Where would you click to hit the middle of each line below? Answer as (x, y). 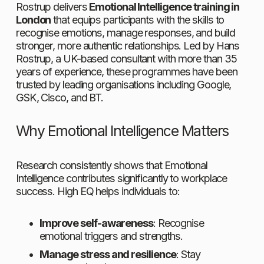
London (33, 19)
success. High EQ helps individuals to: (98, 191)
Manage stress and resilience (108, 254)
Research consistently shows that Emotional (112, 165)
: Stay (188, 254)
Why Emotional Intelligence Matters (122, 131)
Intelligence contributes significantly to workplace (121, 178)
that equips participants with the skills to (138, 19)
